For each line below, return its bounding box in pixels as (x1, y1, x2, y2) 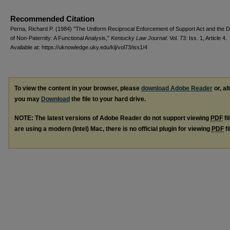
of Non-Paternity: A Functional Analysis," (10, 34, 111, 41)
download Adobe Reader (141, 84, 213, 92)
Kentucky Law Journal (111, 34, 166, 41)
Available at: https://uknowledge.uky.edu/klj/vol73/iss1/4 (10, 44, 147, 50)
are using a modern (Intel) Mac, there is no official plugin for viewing (14, 125, 212, 132)
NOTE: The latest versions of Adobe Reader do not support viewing (14, 114, 210, 122)
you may (14, 95, 41, 103)
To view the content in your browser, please (14, 84, 141, 92)
